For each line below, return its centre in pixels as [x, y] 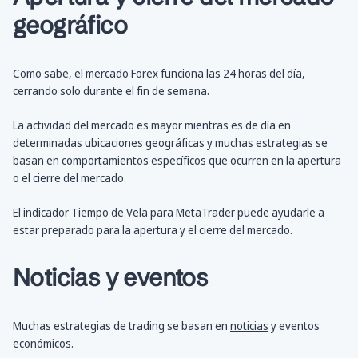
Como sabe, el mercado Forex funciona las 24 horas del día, [159, 74]
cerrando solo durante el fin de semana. [111, 91]
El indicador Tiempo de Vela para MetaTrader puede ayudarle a [169, 213]
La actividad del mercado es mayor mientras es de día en [152, 125]
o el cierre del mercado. [70, 178]
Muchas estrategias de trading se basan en [121, 326]
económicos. [43, 344]
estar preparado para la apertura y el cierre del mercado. [153, 230]
